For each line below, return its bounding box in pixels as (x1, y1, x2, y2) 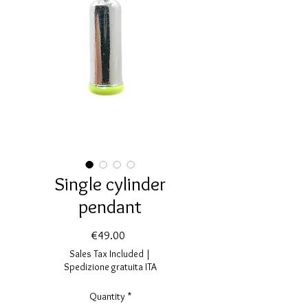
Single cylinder (54, 172, 166, 195)
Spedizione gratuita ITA (63, 261, 157, 273)
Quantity (89, 290, 125, 302)
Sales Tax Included (69, 247, 144, 260)
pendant (78, 195, 142, 218)
